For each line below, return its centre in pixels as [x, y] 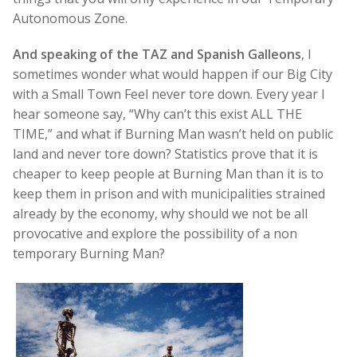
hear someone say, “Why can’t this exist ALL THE [157, 114]
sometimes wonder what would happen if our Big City [173, 74]
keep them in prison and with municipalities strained [169, 193]
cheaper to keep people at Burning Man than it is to [168, 173]
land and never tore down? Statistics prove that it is [165, 153]
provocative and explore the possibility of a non [155, 233]
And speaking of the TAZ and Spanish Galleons [157, 54]
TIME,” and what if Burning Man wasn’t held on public [173, 133]
